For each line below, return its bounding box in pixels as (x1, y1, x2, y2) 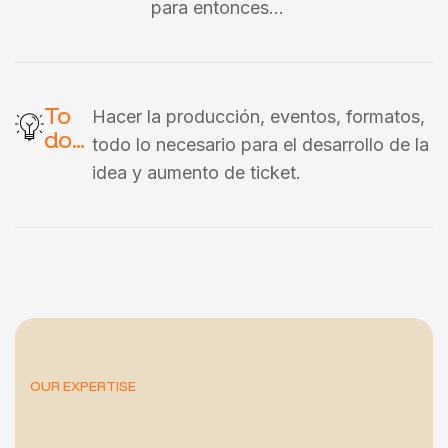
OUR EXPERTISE (30, 377, 136, 395)
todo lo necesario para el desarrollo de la (92, 134, 430, 155)
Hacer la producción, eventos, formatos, (92, 106, 426, 127)
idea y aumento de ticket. (92, 162, 302, 183)
